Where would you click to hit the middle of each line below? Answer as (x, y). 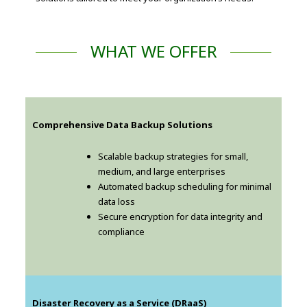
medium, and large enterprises (162, 172)
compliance (122, 232)
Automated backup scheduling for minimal (185, 187)
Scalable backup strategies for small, (173, 157)
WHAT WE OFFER (153, 51)
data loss (117, 202)
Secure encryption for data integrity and (181, 217)
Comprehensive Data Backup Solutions (123, 125)
